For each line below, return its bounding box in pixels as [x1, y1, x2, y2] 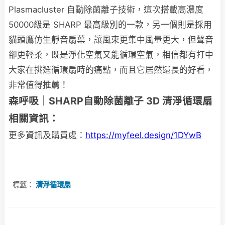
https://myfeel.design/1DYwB [85, 130, 201, 140]
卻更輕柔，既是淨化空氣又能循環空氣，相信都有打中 [9, 49, 213, 60]
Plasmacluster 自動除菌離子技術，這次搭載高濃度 [9, 4, 203, 15]
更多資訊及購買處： [9, 130, 85, 140]
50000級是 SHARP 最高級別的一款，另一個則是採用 [9, 19, 212, 30]
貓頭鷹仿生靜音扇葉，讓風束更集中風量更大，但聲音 [9, 34, 213, 45]
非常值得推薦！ [9, 79, 68, 90]
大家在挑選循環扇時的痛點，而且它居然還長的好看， [9, 64, 213, 75]
